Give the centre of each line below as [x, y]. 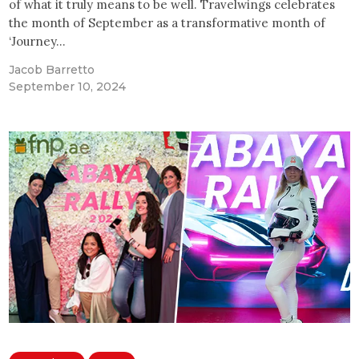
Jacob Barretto [52, 69]
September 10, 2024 [68, 86]
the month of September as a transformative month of [167, 22]
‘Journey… [38, 41]
